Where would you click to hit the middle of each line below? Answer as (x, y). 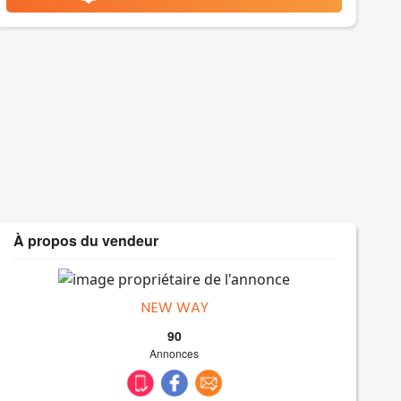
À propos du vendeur (86, 241)
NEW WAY (174, 307)
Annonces (175, 353)
